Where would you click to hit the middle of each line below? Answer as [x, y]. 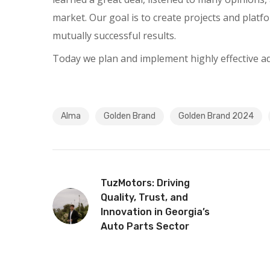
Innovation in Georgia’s [155, 212]
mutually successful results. [114, 36]
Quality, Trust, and [144, 197]
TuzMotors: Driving [145, 183]
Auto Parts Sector [145, 226]
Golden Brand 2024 [216, 116]
